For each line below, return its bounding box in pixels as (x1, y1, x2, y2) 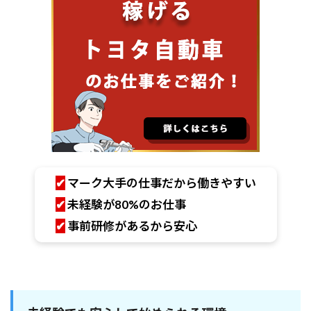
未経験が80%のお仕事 (65, 197, 186, 212)
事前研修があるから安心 (67, 219, 197, 234)
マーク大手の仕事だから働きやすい (67, 176, 256, 191)
